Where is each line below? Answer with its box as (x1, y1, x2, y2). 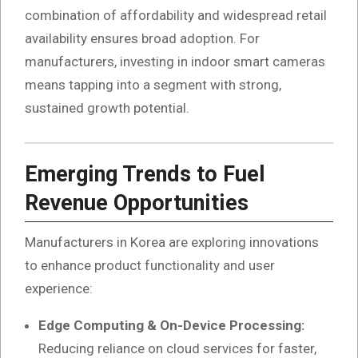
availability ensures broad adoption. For (25, 30, 260, 46)
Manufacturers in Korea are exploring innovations (25, 234, 319, 251)
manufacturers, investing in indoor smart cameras (25, 53, 325, 70)
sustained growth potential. (25, 99, 189, 116)
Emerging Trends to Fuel (25, 161, 265, 187)
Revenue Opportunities (25, 189, 249, 216)
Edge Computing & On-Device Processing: (38, 317, 304, 334)
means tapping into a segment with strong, (25, 76, 281, 93)
